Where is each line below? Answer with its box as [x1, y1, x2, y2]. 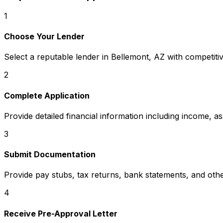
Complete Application [4, 90, 90, 101]
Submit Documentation [4, 149, 96, 160]
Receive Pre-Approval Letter [4, 208, 117, 219]
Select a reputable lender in [4, 52, 111, 62]
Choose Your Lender [4, 31, 85, 42]
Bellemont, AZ [111, 52, 165, 62]
